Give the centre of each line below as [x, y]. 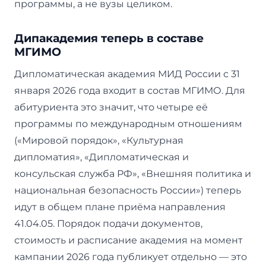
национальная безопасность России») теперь [128, 190]
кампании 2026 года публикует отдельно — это [131, 256]
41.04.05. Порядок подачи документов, [108, 223]
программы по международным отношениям [128, 123]
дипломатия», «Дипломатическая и [102, 157]
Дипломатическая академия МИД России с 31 [127, 74]
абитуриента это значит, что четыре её [111, 107]
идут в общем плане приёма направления [120, 207]
